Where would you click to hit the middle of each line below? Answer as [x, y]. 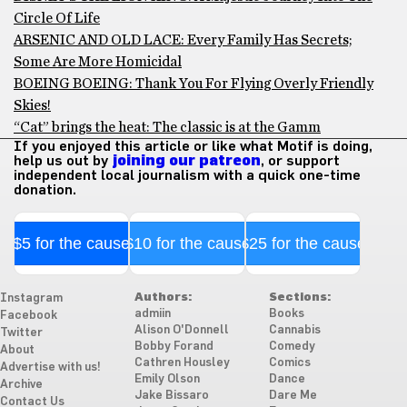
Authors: [163, 298]
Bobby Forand [174, 347]
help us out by [63, 161]
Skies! [32, 105]
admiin [152, 314]
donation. [45, 190]
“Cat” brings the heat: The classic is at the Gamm [167, 127]
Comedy [292, 347]
